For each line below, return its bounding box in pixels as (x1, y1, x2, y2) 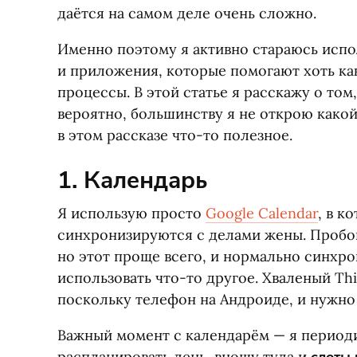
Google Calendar (206, 204, 318, 222)
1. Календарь (57, 164, 207, 197)
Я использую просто (57, 204, 206, 222)
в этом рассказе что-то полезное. (57, 126, 292, 144)
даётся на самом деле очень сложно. (57, 4, 316, 22)
